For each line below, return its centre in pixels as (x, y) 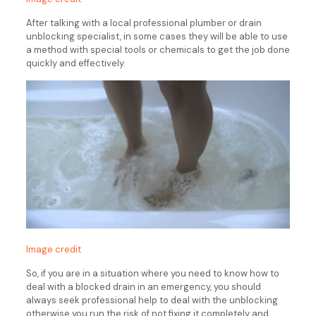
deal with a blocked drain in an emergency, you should (143, 287)
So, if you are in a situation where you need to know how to (152, 274)
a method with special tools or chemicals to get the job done (158, 49)
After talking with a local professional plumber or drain (144, 23)
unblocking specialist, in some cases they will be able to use (157, 36)
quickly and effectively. (75, 63)
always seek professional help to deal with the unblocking (152, 300)
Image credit (53, 250)
